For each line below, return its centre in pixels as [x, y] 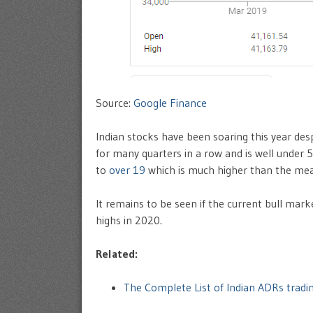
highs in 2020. [129, 220]
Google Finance [170, 103]
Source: [115, 103]
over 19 [127, 170]
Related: [117, 254]
